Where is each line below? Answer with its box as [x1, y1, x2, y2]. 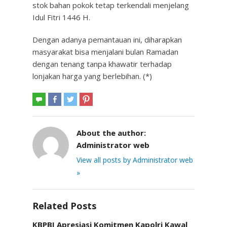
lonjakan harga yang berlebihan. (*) [32, 71, 152, 81]
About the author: [77, 128, 146, 138]
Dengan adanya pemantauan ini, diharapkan [32, 34, 182, 45]
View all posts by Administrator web [77, 155, 193, 165]
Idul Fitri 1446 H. [32, 12, 90, 22]
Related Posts [32, 200, 96, 212]
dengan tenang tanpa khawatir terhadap [32, 59, 172, 69]
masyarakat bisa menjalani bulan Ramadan [32, 47, 178, 57]
